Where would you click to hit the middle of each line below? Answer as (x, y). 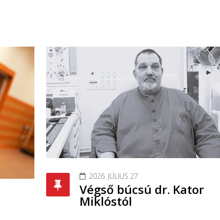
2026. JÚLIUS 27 (113, 176)
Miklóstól (106, 201)
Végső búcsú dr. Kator (141, 189)
